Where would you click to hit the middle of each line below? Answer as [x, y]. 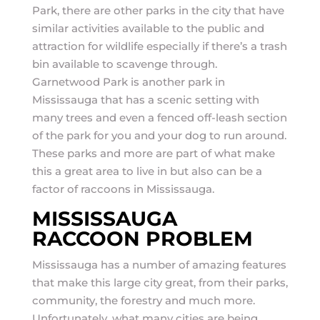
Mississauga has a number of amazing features [159, 265]
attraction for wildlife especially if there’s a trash [159, 46]
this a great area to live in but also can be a [147, 171]
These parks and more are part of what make [153, 153]
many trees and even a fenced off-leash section [159, 117]
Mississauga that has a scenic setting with [145, 100]
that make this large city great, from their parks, [160, 282]
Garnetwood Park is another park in [128, 82]
